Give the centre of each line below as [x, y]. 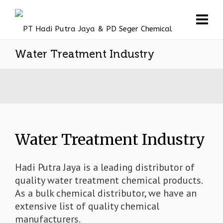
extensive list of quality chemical [87, 206]
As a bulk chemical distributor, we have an [106, 193]
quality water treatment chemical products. [109, 180]
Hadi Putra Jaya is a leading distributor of [105, 167]
